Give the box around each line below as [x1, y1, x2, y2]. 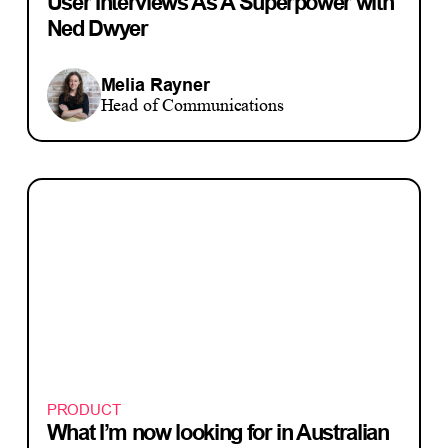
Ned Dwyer [46, 15, 148, 42]
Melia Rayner [100, 74, 210, 96]
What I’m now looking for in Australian [46, 418, 389, 445]
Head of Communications [100, 95, 284, 116]
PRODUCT [46, 400, 121, 418]
